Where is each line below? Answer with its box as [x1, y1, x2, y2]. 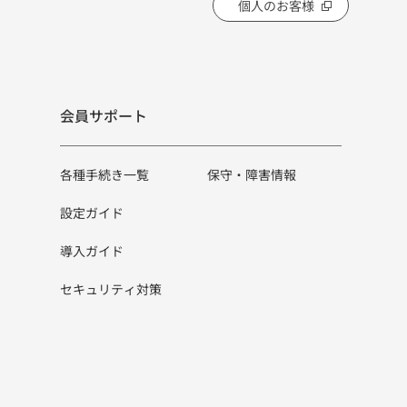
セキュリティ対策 [60, 280, 162, 298]
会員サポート [60, 104, 147, 126]
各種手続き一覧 [60, 165, 149, 184]
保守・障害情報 [207, 165, 296, 184]
